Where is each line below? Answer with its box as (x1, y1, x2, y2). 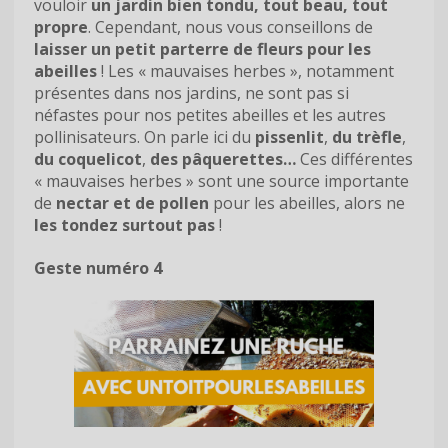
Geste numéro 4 (34, 257, 162, 280)
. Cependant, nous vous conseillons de (88, 15, 373, 38)
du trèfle (332, 125, 402, 148)
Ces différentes (296, 147, 413, 170)
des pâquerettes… (150, 147, 296, 170)
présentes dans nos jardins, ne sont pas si (34, 81, 349, 104)
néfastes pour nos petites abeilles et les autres (34, 103, 386, 126)
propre (34, 15, 88, 38)
